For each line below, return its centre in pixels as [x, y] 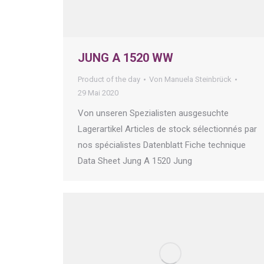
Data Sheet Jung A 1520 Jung [137, 161]
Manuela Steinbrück [198, 80]
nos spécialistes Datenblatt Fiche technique [162, 145]
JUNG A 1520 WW [126, 58]
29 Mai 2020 [98, 93]
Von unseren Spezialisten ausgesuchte [153, 113]
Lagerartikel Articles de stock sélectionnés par [167, 129]
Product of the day [109, 80]
